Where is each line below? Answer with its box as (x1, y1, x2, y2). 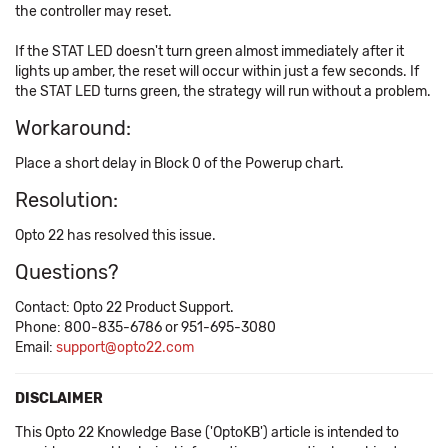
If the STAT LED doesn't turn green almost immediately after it (15, 43, 404, 60)
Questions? (15, 260, 119, 284)
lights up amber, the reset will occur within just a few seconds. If (15, 63, 419, 80)
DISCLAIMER (15, 390, 103, 407)
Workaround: (15, 116, 131, 140)
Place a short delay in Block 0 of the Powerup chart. (15, 155, 344, 172)
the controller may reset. (15, 3, 172, 20)
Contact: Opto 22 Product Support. (15, 299, 234, 316)
